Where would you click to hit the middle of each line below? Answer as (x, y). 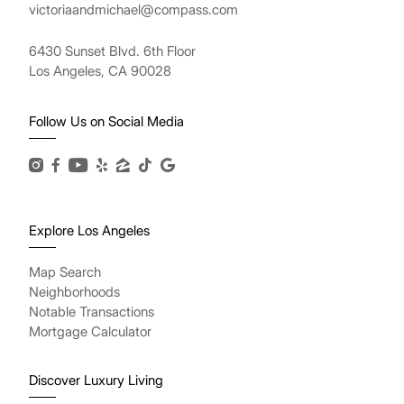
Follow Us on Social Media (106, 122)
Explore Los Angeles (89, 231)
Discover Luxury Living (96, 381)
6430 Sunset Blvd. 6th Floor (112, 51)
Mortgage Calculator (90, 332)
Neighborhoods (74, 292)
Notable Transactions (92, 312)
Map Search (65, 272)
